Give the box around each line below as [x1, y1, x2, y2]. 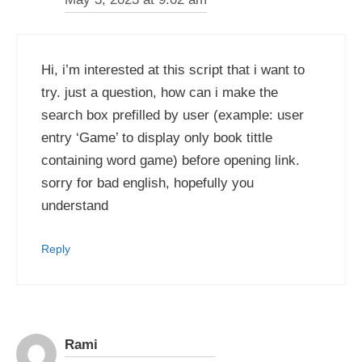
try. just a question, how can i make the [41, 84, 278, 100]
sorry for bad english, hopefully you [41, 175, 254, 191]
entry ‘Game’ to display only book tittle [41, 129, 272, 145]
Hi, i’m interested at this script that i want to [41, 61, 305, 78]
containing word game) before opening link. [41, 152, 300, 168]
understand [41, 197, 108, 213]
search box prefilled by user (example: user [41, 107, 304, 123]
